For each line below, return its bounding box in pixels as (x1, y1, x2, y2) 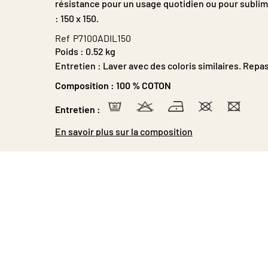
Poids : (55, 45, 84, 57)
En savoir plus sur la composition (55, 125, 193, 137)
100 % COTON (116, 79, 171, 91)
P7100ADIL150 (73, 32, 131, 44)
